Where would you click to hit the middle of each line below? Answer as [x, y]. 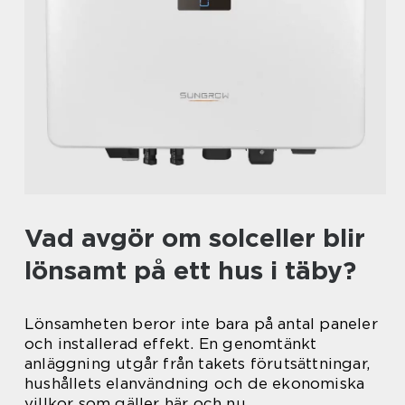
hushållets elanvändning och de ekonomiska [195, 384]
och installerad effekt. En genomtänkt [171, 344]
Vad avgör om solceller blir [195, 238]
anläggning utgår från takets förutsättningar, [198, 364]
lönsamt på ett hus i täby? [190, 271]
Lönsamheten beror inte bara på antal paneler [201, 324]
